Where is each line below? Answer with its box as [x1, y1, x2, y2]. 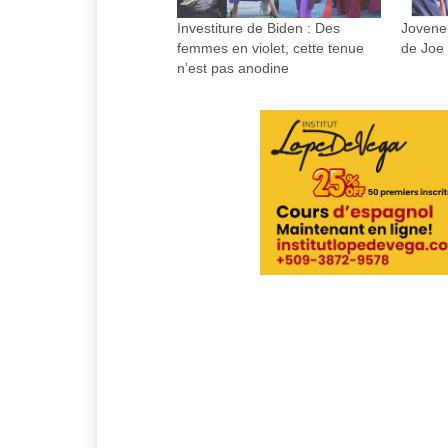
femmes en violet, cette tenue [177, 40, 364, 57]
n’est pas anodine [177, 60, 289, 77]
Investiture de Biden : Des [177, 20, 340, 37]
